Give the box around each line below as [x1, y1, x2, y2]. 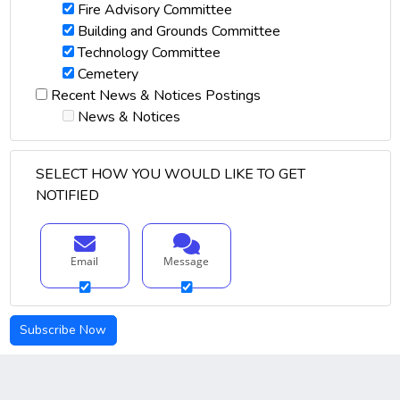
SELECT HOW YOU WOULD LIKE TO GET [35, 164, 305, 185]
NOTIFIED [35, 186, 99, 206]
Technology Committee [77, 43, 221, 63]
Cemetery [77, 64, 138, 85]
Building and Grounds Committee [77, 21, 280, 42]
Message [163, 254, 209, 270]
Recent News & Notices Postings [50, 86, 261, 106]
